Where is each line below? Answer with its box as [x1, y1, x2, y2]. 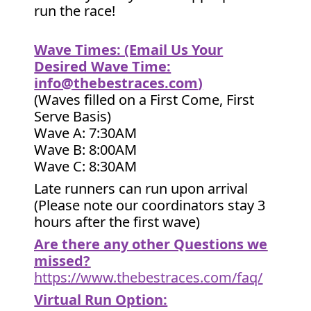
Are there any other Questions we [34, 235, 268, 253]
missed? [34, 251, 91, 270]
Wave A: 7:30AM [34, 124, 137, 142]
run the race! [34, 1, 119, 20]
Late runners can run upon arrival [34, 179, 249, 198]
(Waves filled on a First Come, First [34, 90, 255, 109]
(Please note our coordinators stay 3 [34, 196, 266, 215]
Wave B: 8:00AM [34, 140, 137, 159]
